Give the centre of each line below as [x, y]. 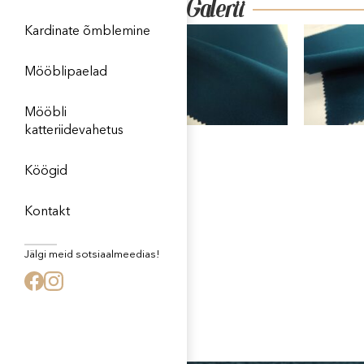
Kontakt [47, 212]
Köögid [46, 172]
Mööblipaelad [66, 73]
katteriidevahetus [74, 131]
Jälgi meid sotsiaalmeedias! [92, 255]
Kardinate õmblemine [87, 32]
